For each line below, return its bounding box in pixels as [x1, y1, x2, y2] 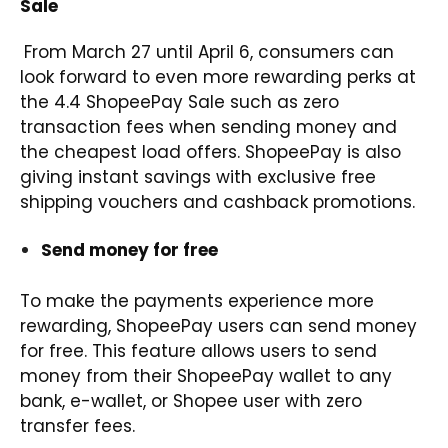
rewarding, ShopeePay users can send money [20, 314, 417, 339]
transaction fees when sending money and [20, 115, 397, 140]
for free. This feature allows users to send [20, 339, 377, 364]
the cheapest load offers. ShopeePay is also [20, 140, 401, 165]
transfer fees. [20, 414, 135, 439]
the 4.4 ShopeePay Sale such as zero [20, 90, 339, 115]
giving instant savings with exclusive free [20, 165, 376, 190]
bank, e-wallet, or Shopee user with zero [20, 389, 362, 414]
